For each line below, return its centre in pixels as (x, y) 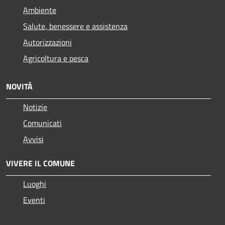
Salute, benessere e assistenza (75, 26)
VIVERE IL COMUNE (40, 163)
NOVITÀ (19, 86)
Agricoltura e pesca (56, 58)
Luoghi (35, 184)
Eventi (34, 200)
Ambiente (40, 10)
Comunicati (42, 123)
